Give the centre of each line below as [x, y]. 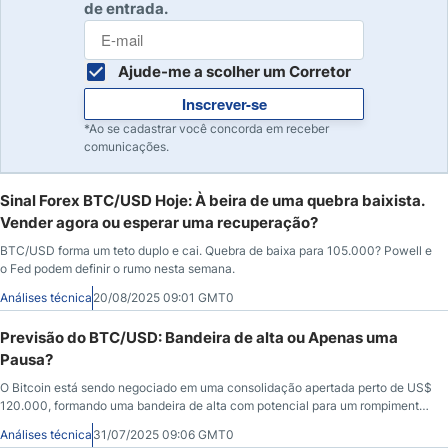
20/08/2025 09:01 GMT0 [163, 297]
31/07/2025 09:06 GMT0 [163, 434]
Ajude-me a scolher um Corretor [234, 71]
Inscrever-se [224, 103]
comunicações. [126, 146]
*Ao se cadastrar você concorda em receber [206, 128]
